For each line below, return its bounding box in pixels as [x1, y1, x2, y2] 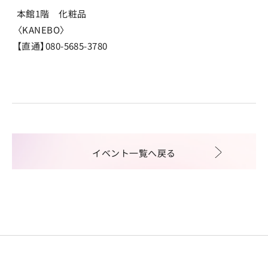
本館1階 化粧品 [17, 7, 87, 20]
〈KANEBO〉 [17, 23, 66, 36]
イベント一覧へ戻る [92, 147, 176, 159]
